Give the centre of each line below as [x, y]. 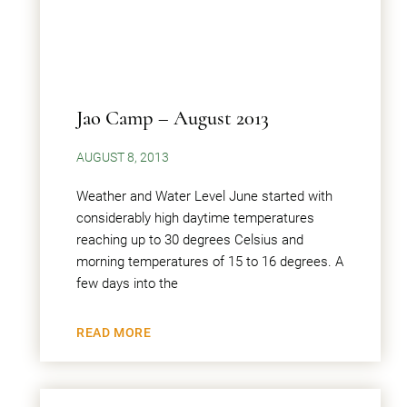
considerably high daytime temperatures [195, 218]
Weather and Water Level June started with [204, 196]
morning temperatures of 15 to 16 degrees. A [210, 262]
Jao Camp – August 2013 [173, 118]
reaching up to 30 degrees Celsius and [190, 240]
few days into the [127, 283]
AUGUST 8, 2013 [123, 157]
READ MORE [114, 333]
